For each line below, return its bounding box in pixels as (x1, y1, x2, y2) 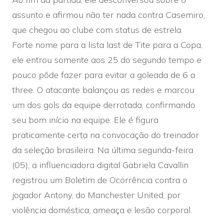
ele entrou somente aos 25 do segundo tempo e (12, 54, 201, 65)
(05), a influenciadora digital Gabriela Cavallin (12, 159, 188, 170)
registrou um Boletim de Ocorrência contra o (12, 174, 187, 186)
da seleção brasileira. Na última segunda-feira (12, 144, 193, 155)
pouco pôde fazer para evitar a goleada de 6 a (12, 69, 195, 80)
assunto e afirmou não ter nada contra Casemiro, (12, 9, 205, 20)
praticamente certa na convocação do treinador (12, 129, 199, 140)
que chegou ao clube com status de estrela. (12, 24, 183, 35)
